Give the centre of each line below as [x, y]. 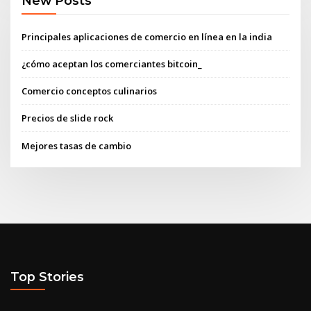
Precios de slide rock [68, 118]
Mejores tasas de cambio [77, 145]
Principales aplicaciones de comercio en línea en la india [147, 36]
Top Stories [47, 277]
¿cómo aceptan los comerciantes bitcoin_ [112, 64]
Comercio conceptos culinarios [90, 91]
